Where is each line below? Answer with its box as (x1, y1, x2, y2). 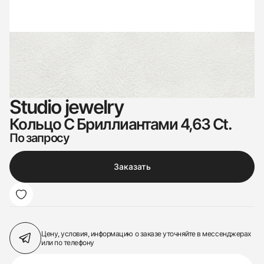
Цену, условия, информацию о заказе (41, 229, 163, 238)
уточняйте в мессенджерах (163, 229, 251, 238)
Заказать (113, 161, 151, 171)
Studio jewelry (9, 95, 124, 118)
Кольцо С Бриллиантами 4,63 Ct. (9, 115, 232, 133)
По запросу (9, 131, 70, 145)
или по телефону (41, 238, 94, 247)
